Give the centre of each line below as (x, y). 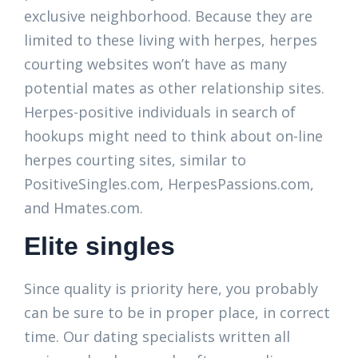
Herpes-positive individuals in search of (160, 112)
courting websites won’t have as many (155, 64)
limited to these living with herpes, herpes (171, 40)
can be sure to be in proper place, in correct (177, 312)
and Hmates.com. (84, 208)
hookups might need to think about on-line (173, 136)
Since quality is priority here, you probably (171, 288)
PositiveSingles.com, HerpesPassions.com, (169, 184)
